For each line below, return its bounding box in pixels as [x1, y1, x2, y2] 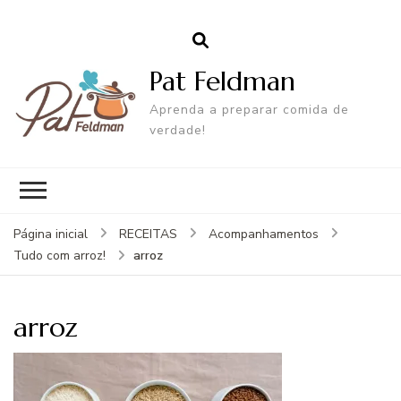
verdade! [149, 121, 207, 139]
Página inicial [13, 225, 88, 243]
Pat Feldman [149, 64, 296, 98]
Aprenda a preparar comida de [149, 100, 350, 118]
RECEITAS [119, 225, 177, 243]
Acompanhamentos [209, 225, 319, 243]
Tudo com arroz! [13, 246, 106, 264]
